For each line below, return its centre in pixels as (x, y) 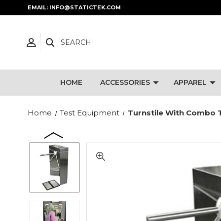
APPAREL (190, 82)
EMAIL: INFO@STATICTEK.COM (74, 7)
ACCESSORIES (125, 82)
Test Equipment (90, 113)
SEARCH (76, 42)
